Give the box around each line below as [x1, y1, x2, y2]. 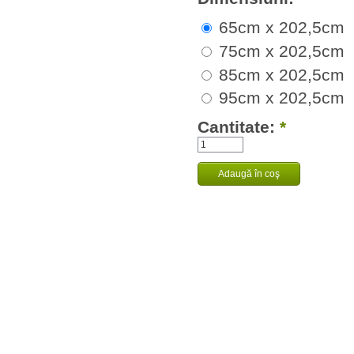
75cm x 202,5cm [214, 41, 345, 60]
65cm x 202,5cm [214, 18, 345, 36]
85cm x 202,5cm [214, 65, 345, 84]
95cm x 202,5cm [214, 88, 345, 107]
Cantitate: [198, 118, 280, 137]
